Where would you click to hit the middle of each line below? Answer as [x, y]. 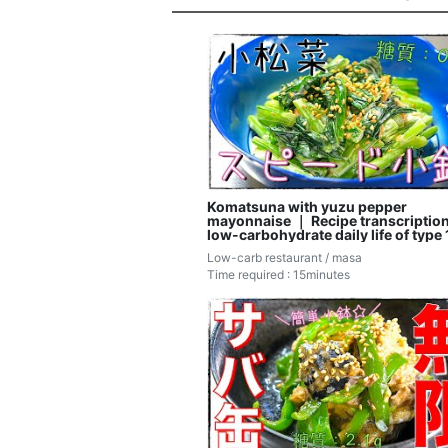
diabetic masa [254, 249]
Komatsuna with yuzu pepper [307, 207]
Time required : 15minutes [278, 275]
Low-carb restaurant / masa [284, 258]
